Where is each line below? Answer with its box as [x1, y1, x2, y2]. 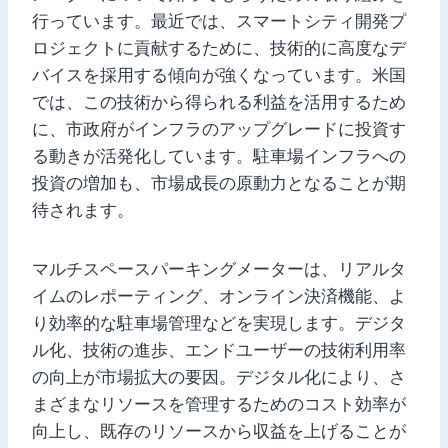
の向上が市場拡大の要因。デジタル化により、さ [32, 366, 406, 387]
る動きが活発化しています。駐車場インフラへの [32, 145, 406, 166]
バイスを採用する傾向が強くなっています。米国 [32, 64, 406, 85]
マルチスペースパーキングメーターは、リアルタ [32, 258, 406, 279]
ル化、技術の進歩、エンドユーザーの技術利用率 [32, 339, 406, 360]
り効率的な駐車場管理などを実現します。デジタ [32, 312, 406, 333]
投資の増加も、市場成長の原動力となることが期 [32, 172, 406, 193]
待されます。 [32, 199, 134, 220]
